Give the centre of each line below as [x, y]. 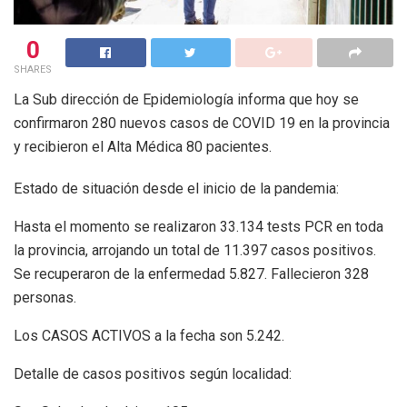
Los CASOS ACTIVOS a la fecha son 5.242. [149, 335]
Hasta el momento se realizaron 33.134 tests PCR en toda [199, 226]
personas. [47, 297]
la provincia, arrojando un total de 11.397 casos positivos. [195, 250]
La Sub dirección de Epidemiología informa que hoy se [186, 99]
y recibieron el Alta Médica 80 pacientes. [143, 146]
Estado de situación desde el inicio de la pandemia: [176, 188]
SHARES [33, 69]
